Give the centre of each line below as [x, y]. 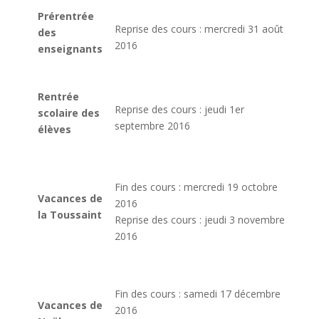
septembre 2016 [152, 125]
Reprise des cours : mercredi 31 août [199, 28]
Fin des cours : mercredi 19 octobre [196, 187]
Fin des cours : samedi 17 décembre [198, 293]
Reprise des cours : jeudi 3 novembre [200, 219]
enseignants [70, 48]
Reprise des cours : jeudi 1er [179, 109]
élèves [54, 129]
